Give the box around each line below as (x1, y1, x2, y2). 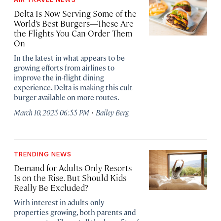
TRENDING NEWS (14, 150, 72, 158)
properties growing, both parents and (14, 207, 136, 217)
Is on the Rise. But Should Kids (14, 172, 126, 183)
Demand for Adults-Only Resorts (14, 162, 132, 173)
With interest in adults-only (14, 197, 104, 207)
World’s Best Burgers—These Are (14, 18, 134, 29)
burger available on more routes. (14, 92, 119, 102)
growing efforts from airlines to (14, 63, 114, 72)
